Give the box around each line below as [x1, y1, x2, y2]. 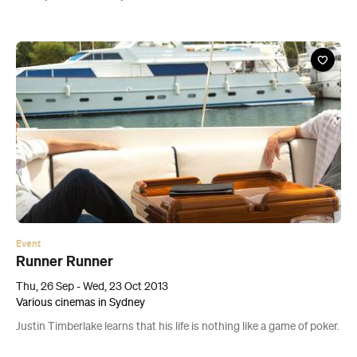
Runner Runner [16, 253, 113, 270]
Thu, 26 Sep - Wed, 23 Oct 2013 [16, 281, 168, 293]
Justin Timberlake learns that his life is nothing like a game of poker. [16, 321, 339, 333]
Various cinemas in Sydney [16, 297, 145, 309]
